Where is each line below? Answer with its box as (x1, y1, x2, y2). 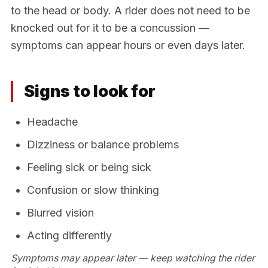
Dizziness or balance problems (27, 138, 179, 151)
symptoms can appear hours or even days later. (11, 38, 245, 51)
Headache (27, 115, 78, 128)
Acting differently (27, 229, 112, 242)
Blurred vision (27, 206, 94, 219)
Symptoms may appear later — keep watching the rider (11, 252, 255, 264)
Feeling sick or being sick (27, 160, 151, 173)
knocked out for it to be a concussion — (11, 21, 209, 34)
